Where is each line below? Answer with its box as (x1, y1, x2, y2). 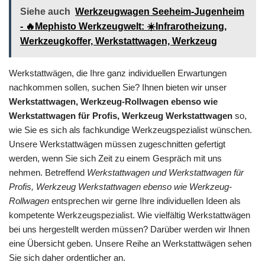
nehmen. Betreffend (9, 167, 87, 177)
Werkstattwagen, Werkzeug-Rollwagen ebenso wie (9, 96, 218, 106)
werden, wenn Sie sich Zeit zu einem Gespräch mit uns (9, 153, 222, 163)
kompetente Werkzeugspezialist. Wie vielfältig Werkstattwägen (9, 209, 250, 220)
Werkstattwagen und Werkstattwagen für (87, 167, 244, 177)
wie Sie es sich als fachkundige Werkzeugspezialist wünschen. (9, 124, 252, 135)
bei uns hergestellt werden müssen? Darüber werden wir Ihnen (9, 224, 250, 234)
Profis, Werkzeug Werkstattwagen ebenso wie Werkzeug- (9, 181, 232, 192)
